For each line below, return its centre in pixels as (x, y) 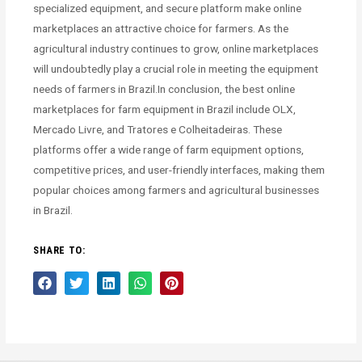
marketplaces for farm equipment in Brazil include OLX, (165, 109)
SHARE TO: (59, 250)
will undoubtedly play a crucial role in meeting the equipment (176, 68)
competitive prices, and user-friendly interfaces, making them (179, 169)
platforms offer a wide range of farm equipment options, (169, 149)
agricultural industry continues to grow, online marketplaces (176, 48)
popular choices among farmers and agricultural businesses (177, 189)
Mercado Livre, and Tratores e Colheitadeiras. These (158, 129)
